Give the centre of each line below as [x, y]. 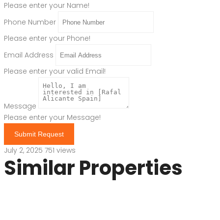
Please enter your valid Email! [55, 71]
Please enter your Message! [52, 118]
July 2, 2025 [24, 151]
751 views [60, 151]
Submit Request [39, 134]
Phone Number [30, 22]
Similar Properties [93, 168]
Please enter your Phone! [47, 39]
